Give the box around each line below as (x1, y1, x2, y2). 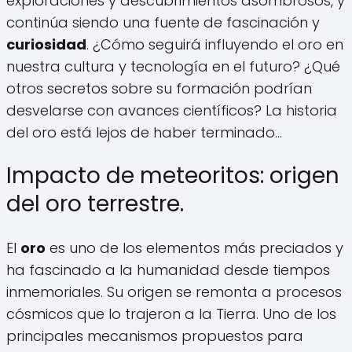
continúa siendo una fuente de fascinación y (6, 13, 320, 33)
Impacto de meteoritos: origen (6, 160, 339, 192)
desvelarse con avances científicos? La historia (6, 101, 337, 121)
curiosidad (6, 35, 86, 55)
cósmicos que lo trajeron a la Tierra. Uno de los (6, 303, 336, 324)
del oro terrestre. (6, 189, 184, 220)
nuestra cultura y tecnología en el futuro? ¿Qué (6, 57, 340, 77)
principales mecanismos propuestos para (6, 325, 303, 346)
